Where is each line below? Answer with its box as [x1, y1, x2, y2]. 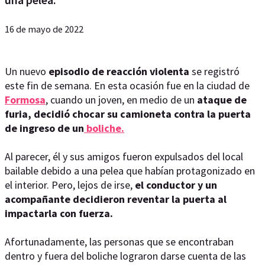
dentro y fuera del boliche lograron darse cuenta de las [5, 249, 246, 263]
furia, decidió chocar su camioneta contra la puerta [5, 107, 251, 121]
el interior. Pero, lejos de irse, [5, 178, 135, 192]
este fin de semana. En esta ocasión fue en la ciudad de [5, 79, 250, 92]
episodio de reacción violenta [49, 64, 192, 78]
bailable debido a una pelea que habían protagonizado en [5, 164, 255, 177]
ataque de [197, 93, 247, 106]
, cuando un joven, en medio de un [46, 93, 197, 106]
